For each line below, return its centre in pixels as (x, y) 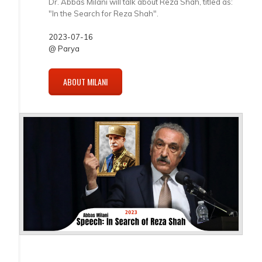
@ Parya (64, 48)
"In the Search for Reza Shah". (104, 13)
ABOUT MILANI (85, 81)
